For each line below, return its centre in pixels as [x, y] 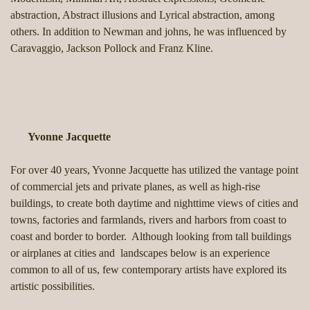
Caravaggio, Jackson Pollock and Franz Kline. [112, 48]
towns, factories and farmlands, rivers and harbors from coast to [148, 220]
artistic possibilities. [53, 286]
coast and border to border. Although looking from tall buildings [151, 237]
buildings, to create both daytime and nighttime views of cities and [154, 203]
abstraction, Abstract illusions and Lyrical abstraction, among [143, 15]
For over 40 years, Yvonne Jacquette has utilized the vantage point [154, 170]
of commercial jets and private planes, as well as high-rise [135, 187]
